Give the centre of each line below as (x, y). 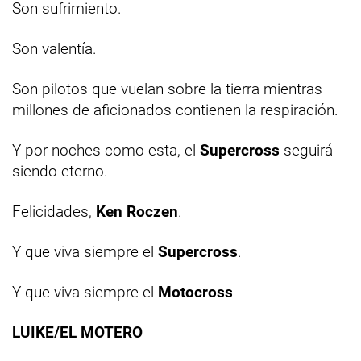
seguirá (306, 150)
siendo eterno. (60, 171)
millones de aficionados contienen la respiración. (175, 110)
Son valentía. (54, 48)
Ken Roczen (137, 211)
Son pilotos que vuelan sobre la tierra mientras (167, 89)
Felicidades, (54, 211)
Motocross (195, 292)
